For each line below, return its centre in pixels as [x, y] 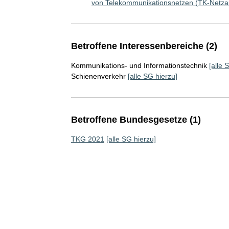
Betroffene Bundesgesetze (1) [136, 120]
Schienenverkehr [98, 76]
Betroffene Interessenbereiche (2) [144, 46]
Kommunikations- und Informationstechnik [139, 65]
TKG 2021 [87, 139]
